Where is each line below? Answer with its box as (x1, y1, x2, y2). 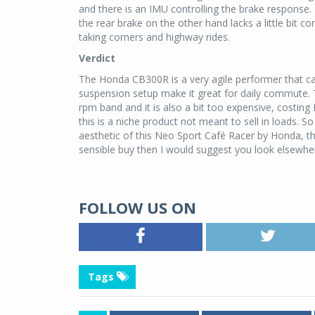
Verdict (79, 51, 115, 65)
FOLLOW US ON (79, 197, 196, 218)
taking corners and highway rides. (79, 30, 230, 44)
